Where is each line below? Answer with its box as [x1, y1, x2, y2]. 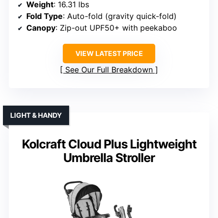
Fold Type [26, 11, 63, 21]
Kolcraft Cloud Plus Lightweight [21, 137, 197, 152]
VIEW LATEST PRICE [75, 49, 143, 58]
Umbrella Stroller [63, 150, 155, 165]
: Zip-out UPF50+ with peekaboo [55, 23, 177, 33]
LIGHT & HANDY [10, 111, 62, 120]
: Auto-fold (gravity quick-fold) [63, 11, 177, 21]
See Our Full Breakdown [65, 65, 153, 75]
